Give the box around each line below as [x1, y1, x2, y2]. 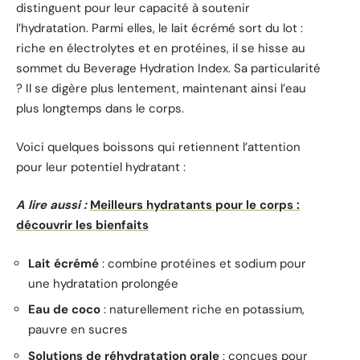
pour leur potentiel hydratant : [16, 158, 186, 175]
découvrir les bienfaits [16, 217, 149, 234]
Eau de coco [28, 301, 100, 318]
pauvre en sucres [28, 321, 128, 338]
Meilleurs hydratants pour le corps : [90, 197, 300, 214]
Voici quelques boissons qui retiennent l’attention [16, 138, 301, 155]
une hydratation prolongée [28, 275, 178, 292]
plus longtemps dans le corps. [16, 100, 184, 117]
